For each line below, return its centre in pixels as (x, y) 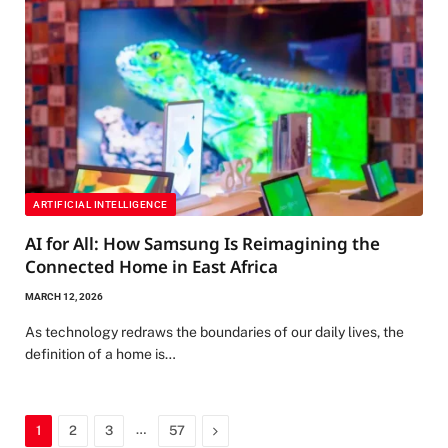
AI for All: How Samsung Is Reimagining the (202, 244)
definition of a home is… (100, 354)
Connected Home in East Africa (151, 267)
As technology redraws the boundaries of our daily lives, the (214, 332)
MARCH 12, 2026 (64, 297)
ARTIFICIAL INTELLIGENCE (100, 205)
